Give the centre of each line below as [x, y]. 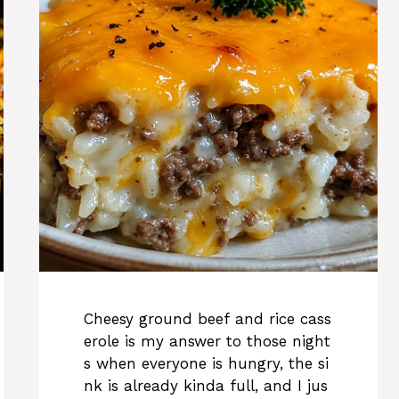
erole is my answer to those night [207, 341]
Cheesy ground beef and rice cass [208, 318]
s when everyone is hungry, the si [206, 363]
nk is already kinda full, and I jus [206, 385]
